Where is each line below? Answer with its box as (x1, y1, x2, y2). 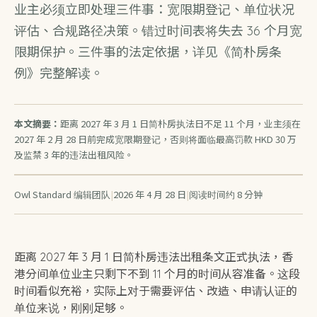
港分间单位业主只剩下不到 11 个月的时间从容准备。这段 (14, 267, 300, 281)
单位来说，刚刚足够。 (14, 301, 127, 315)
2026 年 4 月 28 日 (113, 188, 186, 201)
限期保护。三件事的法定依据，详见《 (14, 44, 231, 60)
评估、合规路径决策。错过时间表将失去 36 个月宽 (14, 23, 302, 39)
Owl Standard (14, 188, 71, 201)
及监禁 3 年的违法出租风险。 (14, 148, 134, 161)
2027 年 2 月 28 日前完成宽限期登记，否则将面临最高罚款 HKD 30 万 (14, 132, 296, 146)
